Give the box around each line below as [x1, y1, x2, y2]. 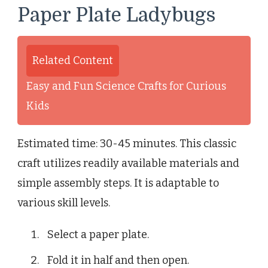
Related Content [32, 53, 113, 67]
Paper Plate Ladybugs [17, 4, 215, 26]
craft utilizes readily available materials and [17, 156, 239, 170]
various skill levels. [17, 196, 110, 209]
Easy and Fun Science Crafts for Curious [26, 79, 226, 93]
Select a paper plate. [47, 227, 149, 241]
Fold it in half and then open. [47, 253, 189, 267]
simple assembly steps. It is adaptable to [17, 176, 219, 190]
